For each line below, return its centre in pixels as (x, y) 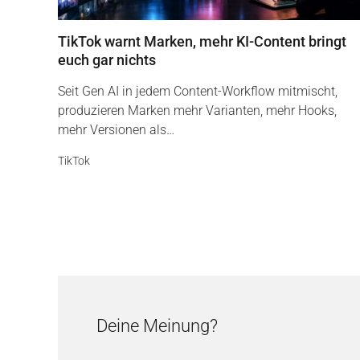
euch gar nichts (107, 60)
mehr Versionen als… (116, 130)
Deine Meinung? (157, 326)
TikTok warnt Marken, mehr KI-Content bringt (202, 41)
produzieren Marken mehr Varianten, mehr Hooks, (197, 110)
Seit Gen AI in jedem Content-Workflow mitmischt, (198, 91)
